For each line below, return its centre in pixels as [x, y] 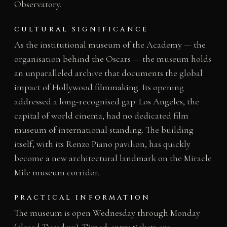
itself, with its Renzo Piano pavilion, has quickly [102, 144]
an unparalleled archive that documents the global [108, 73]
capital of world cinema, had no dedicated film [101, 116]
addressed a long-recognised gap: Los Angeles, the [106, 102]
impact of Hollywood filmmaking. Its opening [99, 87]
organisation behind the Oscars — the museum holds [112, 59]
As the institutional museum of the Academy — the [110, 45]
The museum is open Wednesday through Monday [107, 213]
